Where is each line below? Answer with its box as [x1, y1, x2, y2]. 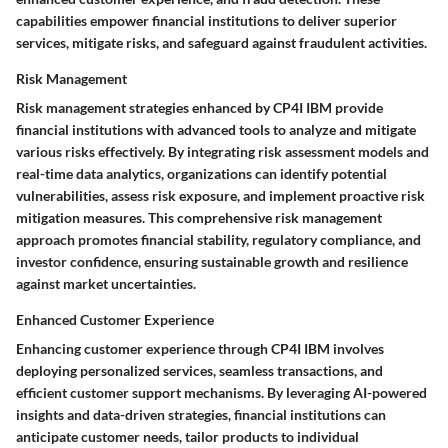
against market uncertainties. [16, 274, 196, 292]
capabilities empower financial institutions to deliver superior [16, 11, 397, 29]
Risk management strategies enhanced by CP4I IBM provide [16, 98, 383, 116]
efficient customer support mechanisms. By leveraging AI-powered [16, 383, 427, 401]
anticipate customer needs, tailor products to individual [16, 427, 359, 445]
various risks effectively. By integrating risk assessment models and [16, 142, 429, 160]
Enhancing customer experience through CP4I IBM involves [16, 339, 384, 357]
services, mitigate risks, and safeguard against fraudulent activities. [16, 33, 427, 51]
